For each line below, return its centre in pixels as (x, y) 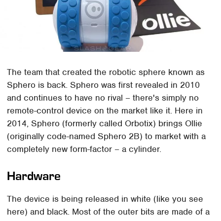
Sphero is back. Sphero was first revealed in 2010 (104, 85)
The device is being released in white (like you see (105, 199)
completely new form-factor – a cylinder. (84, 149)
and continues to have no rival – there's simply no (103, 98)
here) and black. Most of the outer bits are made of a (109, 212)
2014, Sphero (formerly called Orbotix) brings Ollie (105, 124)
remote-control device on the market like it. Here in (105, 111)
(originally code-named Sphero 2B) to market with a (107, 136)
